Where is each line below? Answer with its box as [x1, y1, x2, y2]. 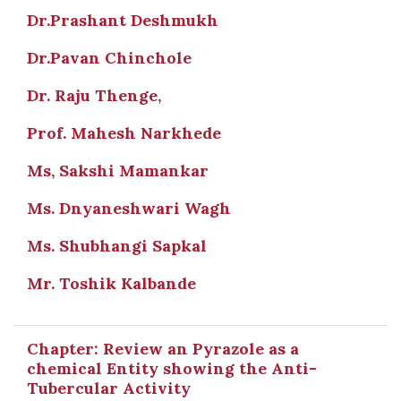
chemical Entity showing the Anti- [27, 358, 317, 379]
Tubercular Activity [27, 378, 191, 398]
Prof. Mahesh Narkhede [27, 123, 221, 143]
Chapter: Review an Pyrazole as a [27, 338, 299, 359]
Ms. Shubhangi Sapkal [27, 235, 207, 256]
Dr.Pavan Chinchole [27, 47, 192, 68]
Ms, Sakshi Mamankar [27, 160, 209, 181]
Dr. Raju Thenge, [27, 85, 161, 106]
